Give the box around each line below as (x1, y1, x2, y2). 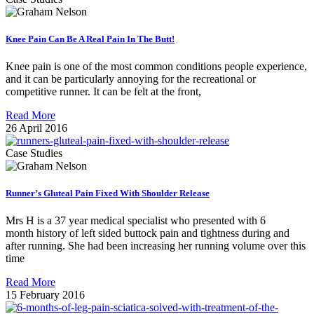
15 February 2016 (6, 289, 85, 301)
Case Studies (6, 146, 62, 159)
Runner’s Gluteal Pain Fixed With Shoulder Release (6, 188, 210, 199)
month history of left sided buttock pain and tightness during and (6, 227, 289, 240)
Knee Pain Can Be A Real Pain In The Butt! (6, 33, 175, 44)
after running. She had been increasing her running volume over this (6, 240, 306, 252)
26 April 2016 (6, 121, 67, 134)
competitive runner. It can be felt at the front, (6, 85, 201, 97)
